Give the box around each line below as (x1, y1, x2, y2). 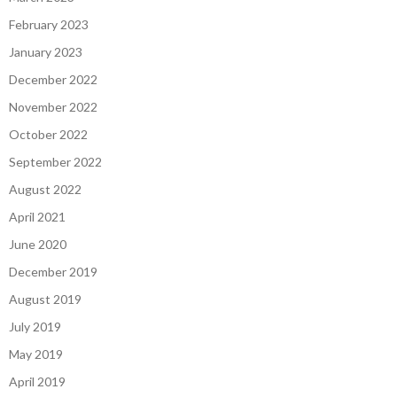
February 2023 (9, 16, 89, 32)
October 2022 (9, 126, 88, 142)
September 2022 (9, 153, 102, 169)
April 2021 (9, 208, 66, 224)
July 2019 (9, 318, 61, 334)
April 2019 (9, 373, 66, 389)
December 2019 (9, 263, 97, 279)
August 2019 (9, 291, 82, 307)
